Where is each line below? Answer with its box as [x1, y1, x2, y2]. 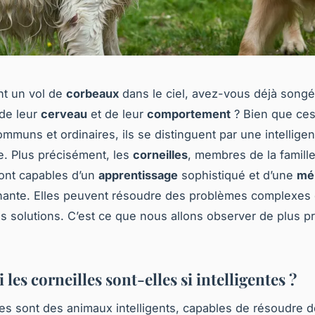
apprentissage [98, 168, 178, 183]
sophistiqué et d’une [178, 168, 297, 183]
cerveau [41, 107, 87, 122]
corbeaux [66, 86, 119, 101]
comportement [147, 107, 231, 122]
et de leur [87, 107, 147, 122]
